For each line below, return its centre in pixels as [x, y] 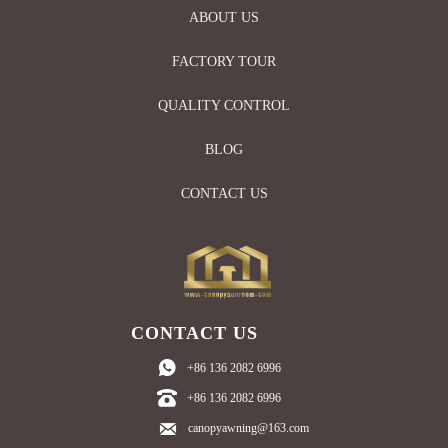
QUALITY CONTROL [224, 106]
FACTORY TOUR [224, 62]
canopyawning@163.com [248, 428]
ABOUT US [224, 18]
